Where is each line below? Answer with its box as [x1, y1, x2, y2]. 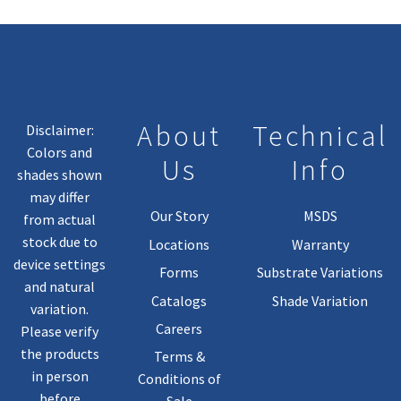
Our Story [149, 207, 209, 226]
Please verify [21, 321, 99, 340]
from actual [23, 209, 97, 228]
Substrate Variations [257, 263, 384, 282]
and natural [24, 277, 96, 295]
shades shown [17, 165, 103, 183]
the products [20, 344, 99, 363]
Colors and [27, 142, 93, 161]
